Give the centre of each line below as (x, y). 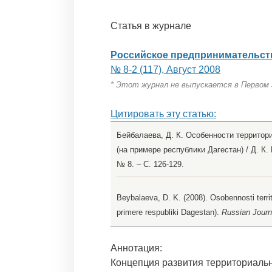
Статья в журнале (151, 26)
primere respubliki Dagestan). (169, 212)
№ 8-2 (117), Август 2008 (165, 70)
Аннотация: (136, 248)
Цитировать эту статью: (163, 114)
